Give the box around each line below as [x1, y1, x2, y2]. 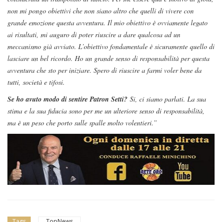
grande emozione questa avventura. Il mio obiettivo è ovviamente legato [7, 18, 208, 28]
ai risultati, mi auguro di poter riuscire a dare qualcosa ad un [7, 30, 180, 40]
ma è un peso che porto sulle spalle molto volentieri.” [7, 118, 157, 128]
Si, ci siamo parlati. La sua [127, 94, 206, 104]
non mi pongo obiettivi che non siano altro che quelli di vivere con [7, 6, 194, 16]
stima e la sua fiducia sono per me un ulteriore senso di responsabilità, [7, 106, 205, 116]
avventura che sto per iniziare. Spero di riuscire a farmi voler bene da [7, 65, 202, 75]
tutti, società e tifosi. [7, 77, 67, 87]
